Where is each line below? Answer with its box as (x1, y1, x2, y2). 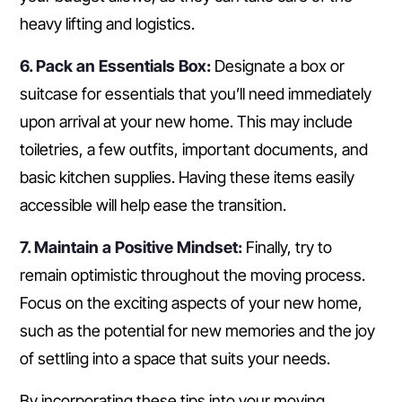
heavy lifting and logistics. (20, 14, 195, 34)
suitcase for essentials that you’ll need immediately (20, 84, 371, 104)
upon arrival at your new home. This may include (20, 112, 353, 132)
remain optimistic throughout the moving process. (20, 266, 365, 285)
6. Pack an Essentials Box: (20, 57, 211, 76)
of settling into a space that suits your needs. (20, 349, 330, 369)
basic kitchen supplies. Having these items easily (20, 168, 354, 188)
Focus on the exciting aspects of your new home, (20, 293, 363, 313)
